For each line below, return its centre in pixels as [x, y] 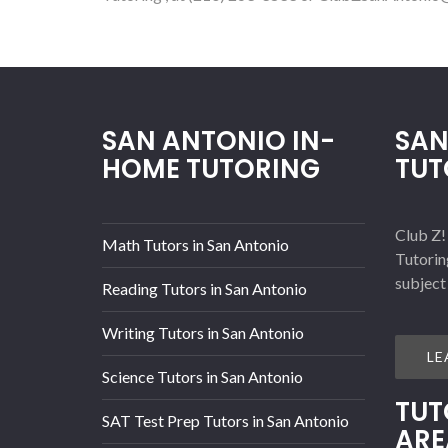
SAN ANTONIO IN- [218, 141]
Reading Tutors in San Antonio [204, 289]
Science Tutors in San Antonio [202, 377]
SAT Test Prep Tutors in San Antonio [225, 421]
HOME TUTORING [211, 169]
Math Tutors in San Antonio [195, 245]
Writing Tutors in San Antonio [203, 333]
